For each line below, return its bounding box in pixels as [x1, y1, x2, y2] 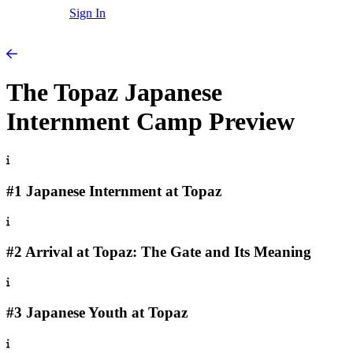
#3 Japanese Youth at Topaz [6, 304, 188, 321]
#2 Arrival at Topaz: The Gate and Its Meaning [6, 243, 311, 261]
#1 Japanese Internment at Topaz [6, 182, 221, 199]
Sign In [69, 6, 106, 20]
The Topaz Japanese [6, 78, 222, 107]
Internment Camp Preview [6, 107, 295, 136]
